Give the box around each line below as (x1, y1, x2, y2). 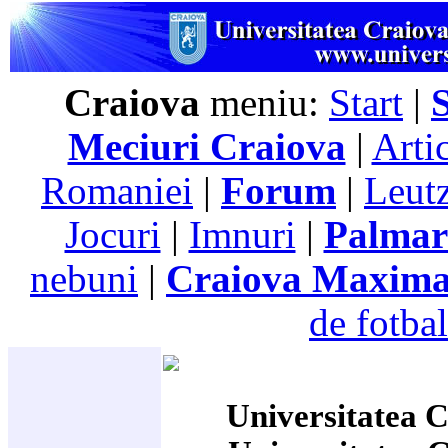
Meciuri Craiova (67, 126, 346, 168)
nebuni (30, 258, 138, 300)
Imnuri (188, 214, 296, 256)
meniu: (200, 82, 329, 124)
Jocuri (64, 214, 161, 256)
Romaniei (41, 170, 193, 212)
